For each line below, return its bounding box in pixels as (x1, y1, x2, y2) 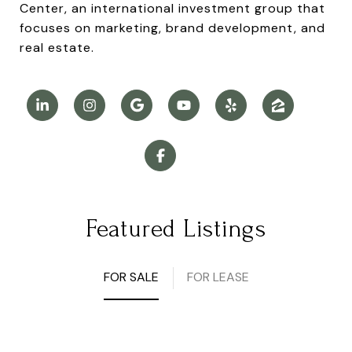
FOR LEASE (186, 268, 249, 285)
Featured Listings (86, 214, 266, 243)
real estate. (20, 38, 94, 56)
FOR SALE (103, 268, 159, 285)
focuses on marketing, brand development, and (20, 19, 325, 36)
